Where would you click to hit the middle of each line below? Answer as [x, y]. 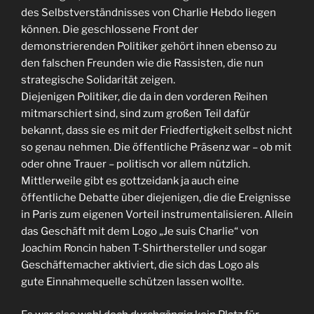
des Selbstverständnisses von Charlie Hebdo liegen [149, 13]
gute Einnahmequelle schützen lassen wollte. [132, 282]
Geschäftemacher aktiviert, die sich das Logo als [140, 265]
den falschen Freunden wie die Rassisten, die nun [142, 63]
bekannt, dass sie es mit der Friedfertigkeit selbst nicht [157, 131]
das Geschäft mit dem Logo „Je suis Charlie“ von [140, 232]
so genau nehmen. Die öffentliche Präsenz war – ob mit [156, 148]
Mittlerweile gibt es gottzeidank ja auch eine [130, 181]
